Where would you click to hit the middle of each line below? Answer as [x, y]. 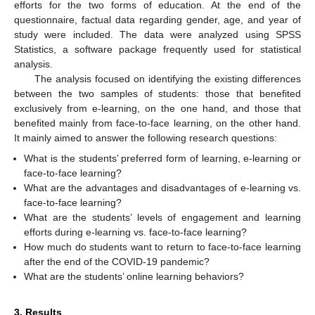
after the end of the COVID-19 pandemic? [117, 261]
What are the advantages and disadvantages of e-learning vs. [162, 187]
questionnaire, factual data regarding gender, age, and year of [157, 20]
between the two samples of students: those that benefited [157, 94]
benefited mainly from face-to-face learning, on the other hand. [157, 123]
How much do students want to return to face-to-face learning [162, 246]
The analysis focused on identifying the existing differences [167, 79]
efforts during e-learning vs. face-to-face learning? [136, 232]
